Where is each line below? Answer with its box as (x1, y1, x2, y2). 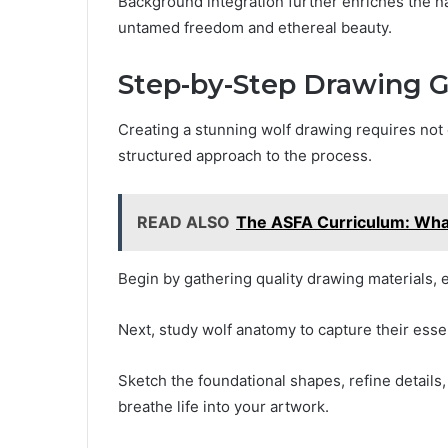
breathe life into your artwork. (118, 396, 329, 416)
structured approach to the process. (118, 145, 372, 165)
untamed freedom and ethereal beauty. (118, 18, 392, 38)
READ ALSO (137, 211, 230, 232)
